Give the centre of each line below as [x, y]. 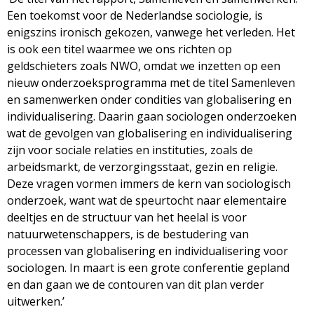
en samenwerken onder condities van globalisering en [149, 99]
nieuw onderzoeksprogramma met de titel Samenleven [151, 82]
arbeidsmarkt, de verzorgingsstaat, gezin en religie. [142, 166]
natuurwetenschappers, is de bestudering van [128, 234]
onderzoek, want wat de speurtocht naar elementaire [147, 200]
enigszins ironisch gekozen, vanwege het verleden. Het [151, 32]
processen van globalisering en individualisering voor [148, 251]
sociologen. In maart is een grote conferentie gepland [148, 267]
